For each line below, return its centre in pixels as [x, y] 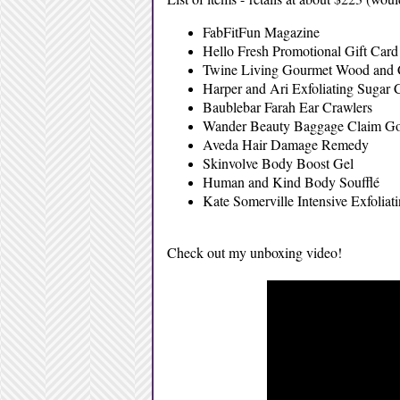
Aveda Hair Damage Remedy [285, 144]
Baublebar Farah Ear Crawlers [287, 107]
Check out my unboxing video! [254, 252]
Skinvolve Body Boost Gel [278, 163]
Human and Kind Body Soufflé [291, 182]
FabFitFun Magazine [261, 32]
